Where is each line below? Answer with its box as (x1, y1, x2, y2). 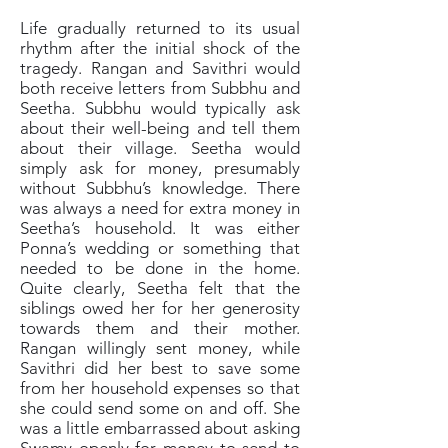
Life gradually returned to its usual (20, 18, 300, 38)
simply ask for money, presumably (20, 158, 300, 178)
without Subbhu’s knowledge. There (20, 178, 300, 198)
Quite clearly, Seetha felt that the (20, 278, 300, 298)
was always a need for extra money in (20, 198, 300, 218)
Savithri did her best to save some (20, 358, 300, 378)
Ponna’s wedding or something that (20, 238, 300, 258)
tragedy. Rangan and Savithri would (20, 58, 300, 78)
